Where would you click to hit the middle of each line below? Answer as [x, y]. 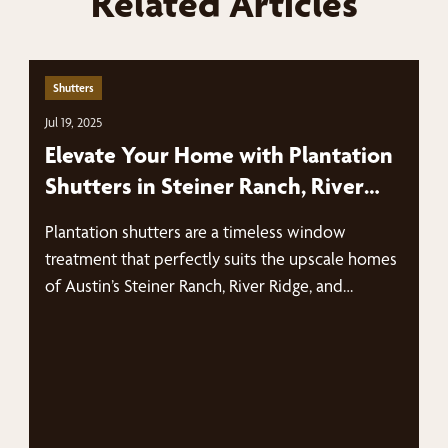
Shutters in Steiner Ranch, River [205, 186]
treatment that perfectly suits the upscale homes [221, 258]
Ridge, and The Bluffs [149, 217]
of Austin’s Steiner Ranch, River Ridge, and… [199, 285]
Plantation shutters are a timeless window [196, 231]
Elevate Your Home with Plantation [219, 155]
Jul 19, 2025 [74, 122]
